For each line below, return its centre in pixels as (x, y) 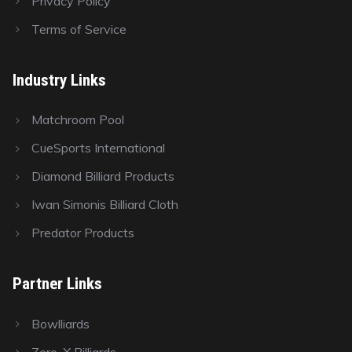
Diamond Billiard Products (103, 176)
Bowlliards (60, 323)
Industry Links (59, 79)
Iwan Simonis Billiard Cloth (105, 205)
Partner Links (57, 284)
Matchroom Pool (78, 120)
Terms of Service (79, 29)
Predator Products (83, 233)
